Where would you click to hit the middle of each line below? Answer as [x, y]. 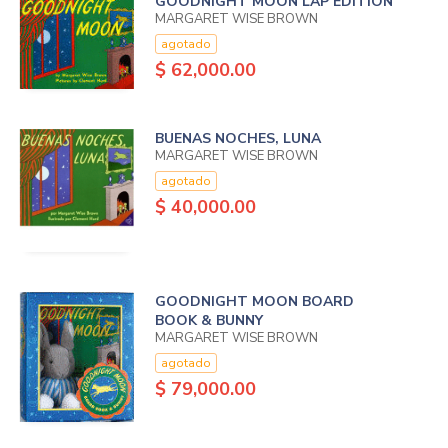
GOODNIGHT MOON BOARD [254, 301]
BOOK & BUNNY [208, 320]
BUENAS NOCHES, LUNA [237, 138]
